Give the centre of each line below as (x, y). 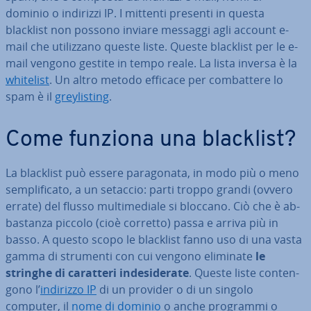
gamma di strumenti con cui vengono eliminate (131, 256)
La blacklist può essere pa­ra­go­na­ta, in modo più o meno (152, 173)
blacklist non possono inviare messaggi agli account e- (147, 30)
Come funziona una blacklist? (151, 140)
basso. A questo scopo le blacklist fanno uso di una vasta (154, 239)
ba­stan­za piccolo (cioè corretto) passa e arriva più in (142, 223)
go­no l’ (23, 289)
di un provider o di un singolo (175, 289)
